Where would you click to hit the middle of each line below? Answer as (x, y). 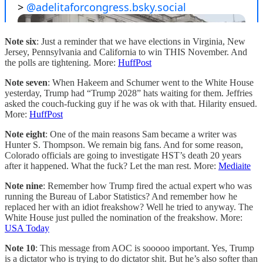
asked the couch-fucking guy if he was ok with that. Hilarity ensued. (131, 103)
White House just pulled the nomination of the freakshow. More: (124, 217)
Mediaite (235, 166)
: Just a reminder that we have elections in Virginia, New (141, 41)
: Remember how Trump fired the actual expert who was (147, 186)
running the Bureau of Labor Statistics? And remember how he (121, 196)
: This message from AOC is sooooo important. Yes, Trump (145, 248)
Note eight (25, 134)
